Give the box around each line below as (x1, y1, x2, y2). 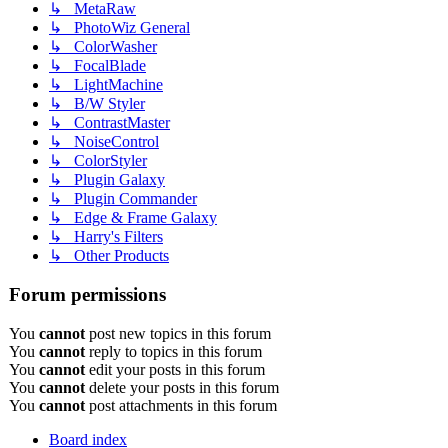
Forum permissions (9, 284, 166, 306)
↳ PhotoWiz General (49, 19, 190, 37)
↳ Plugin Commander (49, 190, 197, 208)
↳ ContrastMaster (49, 114, 170, 132)
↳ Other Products (49, 247, 169, 265)
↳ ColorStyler (49, 152, 147, 170)
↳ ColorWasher (49, 38, 157, 56)
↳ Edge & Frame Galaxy (49, 209, 217, 227)
